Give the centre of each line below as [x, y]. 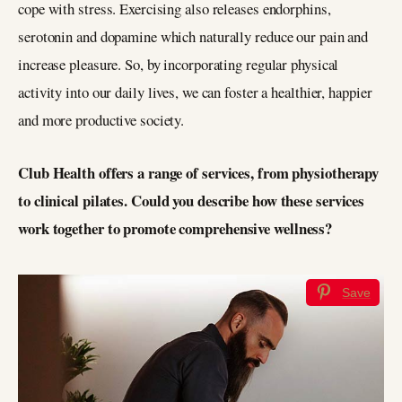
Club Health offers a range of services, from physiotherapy [199, 172]
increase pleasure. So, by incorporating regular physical [179, 64]
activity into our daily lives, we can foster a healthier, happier [195, 92]
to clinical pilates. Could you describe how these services [192, 200]
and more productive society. [101, 119]
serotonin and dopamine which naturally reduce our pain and [193, 36]
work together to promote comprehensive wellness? [175, 228]
